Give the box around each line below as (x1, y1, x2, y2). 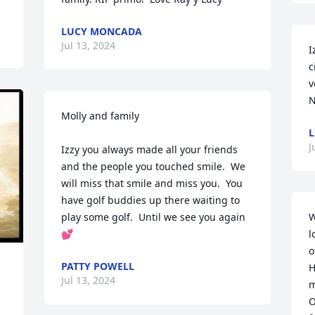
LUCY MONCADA (61, 25, 143, 38)
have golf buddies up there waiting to (61, 193, 240, 207)
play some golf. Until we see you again (61, 210, 246, 224)
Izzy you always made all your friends (61, 143, 238, 156)
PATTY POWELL (61, 259, 135, 273)
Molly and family (61, 109, 140, 122)
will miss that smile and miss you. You (61, 176, 243, 190)
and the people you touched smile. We (61, 160, 246, 173)
